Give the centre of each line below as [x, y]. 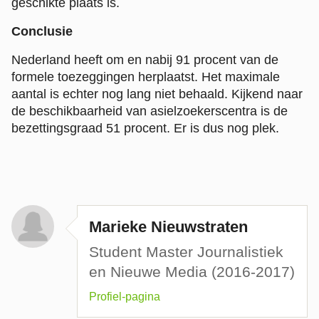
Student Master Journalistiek [186, 251]
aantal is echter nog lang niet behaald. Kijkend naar [157, 94]
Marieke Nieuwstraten [168, 226]
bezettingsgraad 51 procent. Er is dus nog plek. [145, 128]
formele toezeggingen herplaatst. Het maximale [146, 77]
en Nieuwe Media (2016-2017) [192, 271]
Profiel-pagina [125, 296]
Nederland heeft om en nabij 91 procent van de [145, 59]
